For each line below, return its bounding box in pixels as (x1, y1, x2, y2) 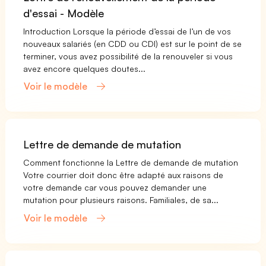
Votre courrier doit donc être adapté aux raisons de (23, 170, 224, 180)
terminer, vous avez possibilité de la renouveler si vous (23, 51, 233, 62)
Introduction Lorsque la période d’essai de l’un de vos (23, 26, 232, 37)
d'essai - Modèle (23, 7, 104, 20)
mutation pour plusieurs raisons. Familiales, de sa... (23, 195, 219, 205)
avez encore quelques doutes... (23, 64, 146, 74)
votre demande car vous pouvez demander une (23, 182, 207, 193)
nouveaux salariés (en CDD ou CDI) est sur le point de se (23, 39, 242, 49)
